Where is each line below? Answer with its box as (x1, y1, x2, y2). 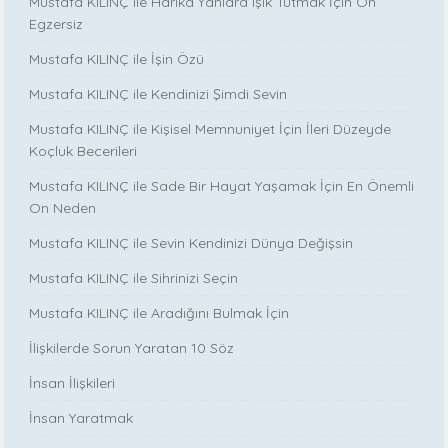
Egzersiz (29, 14, 84, 33)
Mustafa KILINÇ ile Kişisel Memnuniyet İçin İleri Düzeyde (29, 119, 392, 138)
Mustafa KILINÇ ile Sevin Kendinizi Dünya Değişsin (29, 233, 354, 252)
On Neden (29, 198, 97, 217)
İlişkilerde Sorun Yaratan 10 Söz (29, 338, 235, 357)
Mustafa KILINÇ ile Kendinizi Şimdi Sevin (29, 84, 288, 103)
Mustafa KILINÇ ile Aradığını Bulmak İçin (29, 303, 290, 322)
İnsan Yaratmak (29, 408, 134, 427)
